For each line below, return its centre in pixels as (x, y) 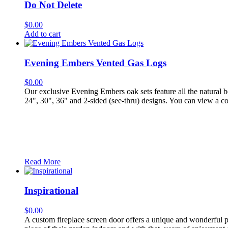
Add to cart (42, 34)
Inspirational (51, 191)
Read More (42, 162)
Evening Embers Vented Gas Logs (95, 63)
